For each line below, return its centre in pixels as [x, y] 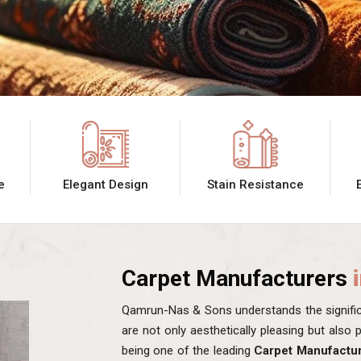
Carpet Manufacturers [237, 278]
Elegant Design [105, 184]
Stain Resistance [255, 184]
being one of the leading [188, 350]
